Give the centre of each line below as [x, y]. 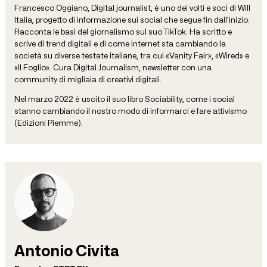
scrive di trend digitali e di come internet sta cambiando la [120, 43]
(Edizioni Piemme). [49, 122]
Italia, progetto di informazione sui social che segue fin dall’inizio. [132, 19]
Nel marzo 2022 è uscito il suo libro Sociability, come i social [125, 99]
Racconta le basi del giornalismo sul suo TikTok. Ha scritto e [123, 31]
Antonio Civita [67, 251]
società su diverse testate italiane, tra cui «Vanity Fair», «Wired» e [132, 55]
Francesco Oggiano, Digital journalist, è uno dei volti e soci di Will [132, 7]
